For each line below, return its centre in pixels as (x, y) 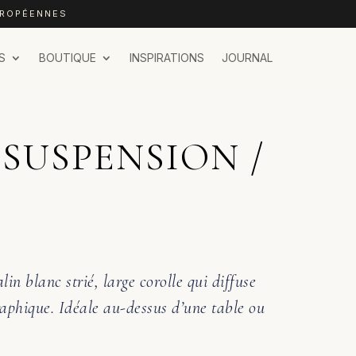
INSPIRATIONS (166, 58)
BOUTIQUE (67, 58)
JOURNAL (247, 58)
